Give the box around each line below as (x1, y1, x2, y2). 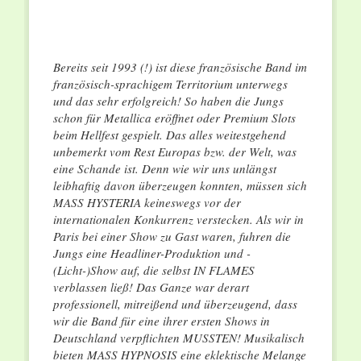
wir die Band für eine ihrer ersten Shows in (52, 313, 270, 330)
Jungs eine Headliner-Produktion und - (52, 245, 251, 262)
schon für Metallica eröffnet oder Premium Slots (52, 110, 296, 127)
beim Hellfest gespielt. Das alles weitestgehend (52, 127, 286, 143)
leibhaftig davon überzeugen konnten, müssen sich (52, 177, 307, 194)
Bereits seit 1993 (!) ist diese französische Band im (52, 59, 307, 76)
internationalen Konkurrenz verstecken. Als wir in (52, 211, 304, 228)
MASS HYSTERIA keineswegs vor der (52, 194, 241, 211)
